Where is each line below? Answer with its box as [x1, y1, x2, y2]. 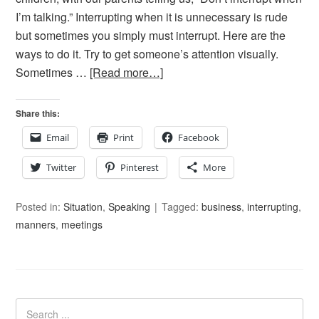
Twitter [46, 161, 77, 174]
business [202, 199, 242, 214]
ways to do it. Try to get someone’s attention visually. [16, 46, 279, 62]
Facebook [178, 131, 220, 144]
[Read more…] [90, 64, 164, 80]
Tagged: [162, 199, 202, 214]
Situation [63, 199, 103, 214]
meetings [61, 217, 103, 231]
